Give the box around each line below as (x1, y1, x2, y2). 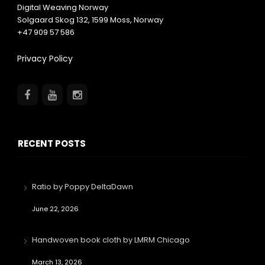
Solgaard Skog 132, (17, 14, 92, 26)
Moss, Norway (109, 14, 163, 26)
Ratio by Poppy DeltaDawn (31, 181, 133, 193)
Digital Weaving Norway (17, 2, 108, 14)
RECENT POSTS (17, 137, 86, 150)
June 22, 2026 (31, 204, 79, 214)
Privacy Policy (17, 53, 73, 65)
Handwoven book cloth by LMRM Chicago (31, 234, 190, 246)
